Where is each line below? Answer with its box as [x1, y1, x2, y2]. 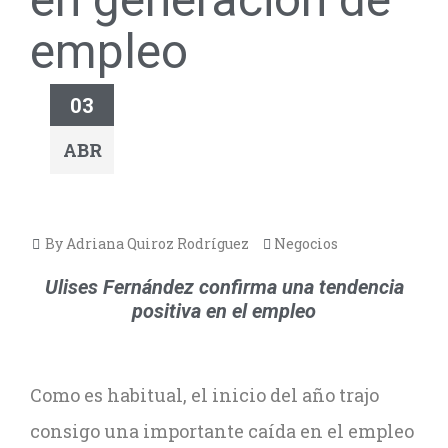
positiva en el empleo [132, 299, 316, 323]
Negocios [274, 234, 338, 253]
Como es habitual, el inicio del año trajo [30, 383, 379, 407]
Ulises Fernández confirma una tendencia [44, 275, 404, 299]
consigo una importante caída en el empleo [30, 419, 414, 443]
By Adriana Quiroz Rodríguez [42, 234, 249, 253]
